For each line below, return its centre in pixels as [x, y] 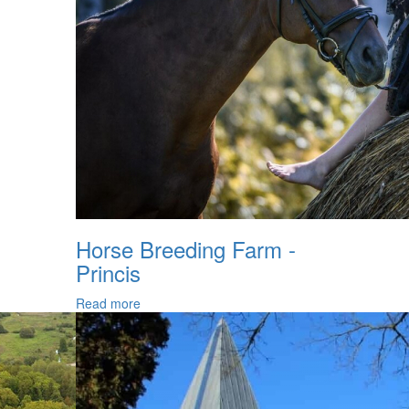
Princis [109, 273]
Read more [109, 304]
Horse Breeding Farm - [186, 249]
